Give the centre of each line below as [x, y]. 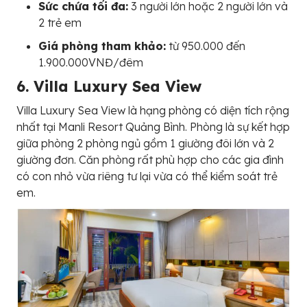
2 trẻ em [60, 22]
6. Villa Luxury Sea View [109, 86]
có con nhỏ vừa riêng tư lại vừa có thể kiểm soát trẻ [147, 176]
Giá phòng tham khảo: [102, 46]
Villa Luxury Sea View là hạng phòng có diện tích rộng [153, 110]
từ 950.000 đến [206, 46]
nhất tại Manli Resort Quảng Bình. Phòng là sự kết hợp [153, 126]
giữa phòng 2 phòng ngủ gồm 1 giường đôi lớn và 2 [145, 143]
